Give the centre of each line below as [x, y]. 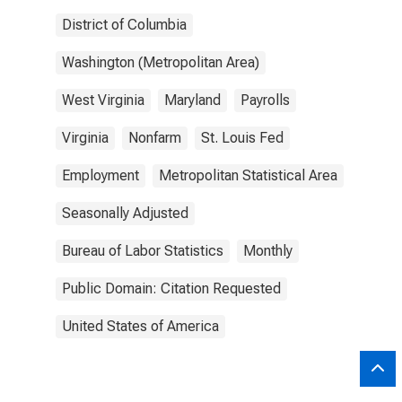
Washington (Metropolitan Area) [161, 62]
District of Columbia [124, 25]
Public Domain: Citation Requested [171, 288]
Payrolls [265, 100]
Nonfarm [155, 138]
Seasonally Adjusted [125, 213]
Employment [100, 175]
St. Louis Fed [242, 138]
